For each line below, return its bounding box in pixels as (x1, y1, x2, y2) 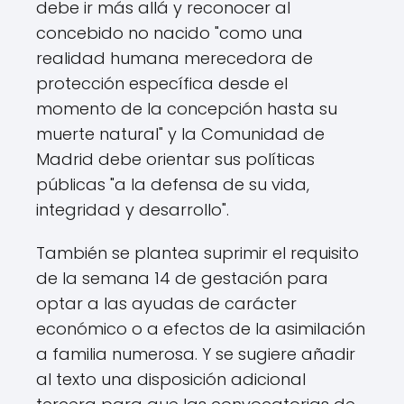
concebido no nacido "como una (36, 22, 303, 45)
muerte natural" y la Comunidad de (36, 123, 325, 146)
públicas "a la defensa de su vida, (36, 173, 309, 197)
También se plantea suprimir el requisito (36, 242, 359, 265)
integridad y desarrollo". (36, 198, 229, 222)
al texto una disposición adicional (36, 368, 306, 391)
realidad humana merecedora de (36, 47, 313, 70)
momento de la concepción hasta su (36, 97, 337, 121)
